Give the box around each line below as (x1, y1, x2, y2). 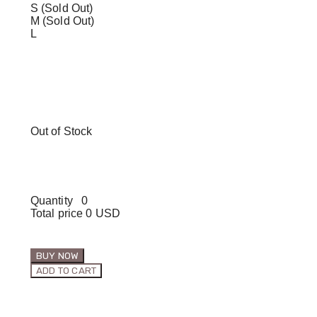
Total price (30, 207, 83, 219)
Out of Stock (30, 125, 93, 137)
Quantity (30, 194, 73, 207)
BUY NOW (35, 250, 79, 261)
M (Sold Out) (30, 14, 95, 27)
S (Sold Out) (30, 1, 93, 14)
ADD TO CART (35, 265, 97, 276)
